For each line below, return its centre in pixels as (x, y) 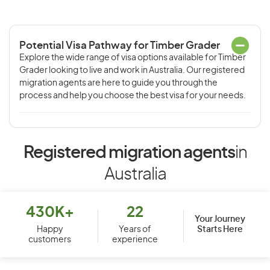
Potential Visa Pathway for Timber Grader (120, 46)
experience (135, 240)
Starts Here (220, 229)
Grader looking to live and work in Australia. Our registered (132, 71)
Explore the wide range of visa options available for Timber (133, 58)
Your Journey (220, 219)
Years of (135, 230)
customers (50, 240)
